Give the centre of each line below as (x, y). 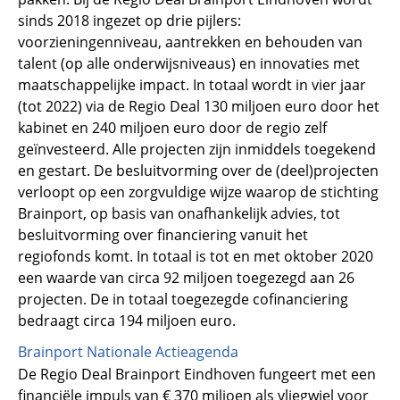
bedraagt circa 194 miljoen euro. (127, 320)
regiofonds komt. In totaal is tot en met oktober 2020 (196, 256)
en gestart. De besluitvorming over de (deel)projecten (198, 170)
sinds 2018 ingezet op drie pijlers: (129, 20)
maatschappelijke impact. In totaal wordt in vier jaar (192, 84)
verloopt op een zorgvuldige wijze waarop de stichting (198, 192)
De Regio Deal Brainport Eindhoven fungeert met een (197, 374)
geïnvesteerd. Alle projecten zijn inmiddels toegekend (197, 149)
